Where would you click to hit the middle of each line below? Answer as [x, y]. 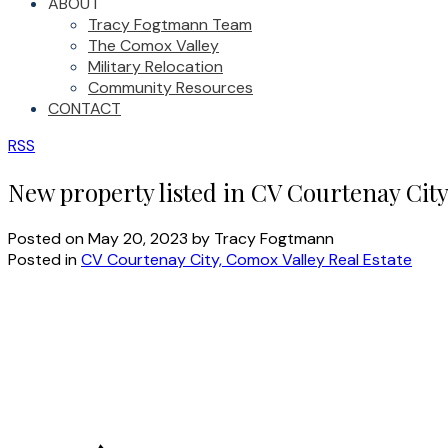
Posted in [42, 259]
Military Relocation [155, 66]
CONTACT [84, 108]
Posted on [48, 238]
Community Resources [170, 87]
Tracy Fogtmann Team [170, 24]
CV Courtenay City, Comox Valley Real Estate [246, 259]
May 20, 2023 [138, 238]
